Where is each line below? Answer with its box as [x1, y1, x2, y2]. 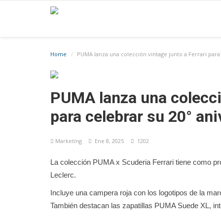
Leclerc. [50, 171, 76, 179]
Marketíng [54, 137, 83, 145]
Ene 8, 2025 [92, 137, 124, 145]
